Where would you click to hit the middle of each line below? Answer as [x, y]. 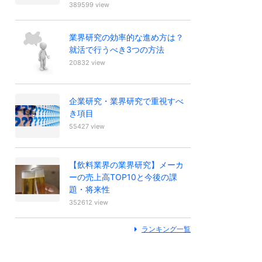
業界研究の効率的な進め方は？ [126, 37]
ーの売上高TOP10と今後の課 [123, 177]
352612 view [89, 202]
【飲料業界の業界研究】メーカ [126, 165]
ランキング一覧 [166, 229]
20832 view [87, 62]
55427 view [87, 126]
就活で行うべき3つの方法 [117, 49]
